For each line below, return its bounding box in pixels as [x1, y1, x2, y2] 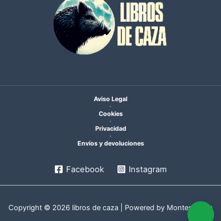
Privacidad [95, 125, 126, 132]
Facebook [66, 164, 105, 174]
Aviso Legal [94, 95, 127, 103]
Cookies [98, 110, 123, 117]
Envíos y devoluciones [77, 140, 144, 147]
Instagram [128, 164, 167, 174]
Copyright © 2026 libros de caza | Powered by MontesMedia [8, 203, 213, 212]
